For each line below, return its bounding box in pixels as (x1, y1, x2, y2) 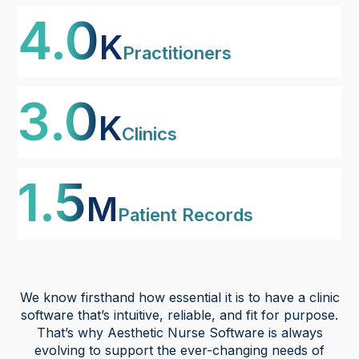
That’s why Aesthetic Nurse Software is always (36, 324, 323, 341)
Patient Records (118, 204, 254, 225)
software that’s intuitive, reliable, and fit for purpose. (21, 306, 338, 323)
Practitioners (123, 42, 232, 63)
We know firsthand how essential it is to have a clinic (19, 288, 340, 305)
